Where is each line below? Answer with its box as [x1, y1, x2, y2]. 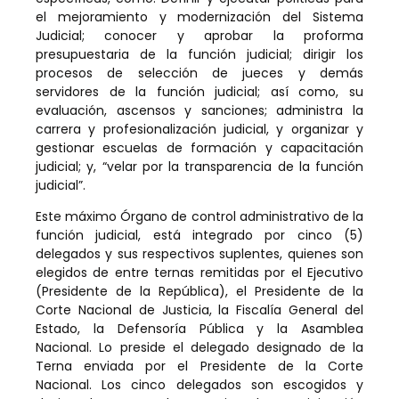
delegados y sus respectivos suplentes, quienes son [36, 245, 363, 264]
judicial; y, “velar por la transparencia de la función [36, 158, 363, 176]
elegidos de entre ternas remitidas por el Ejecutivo [36, 264, 363, 282]
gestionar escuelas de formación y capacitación [36, 139, 363, 158]
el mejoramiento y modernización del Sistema [36, 8, 363, 27]
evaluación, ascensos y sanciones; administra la [36, 102, 363, 120]
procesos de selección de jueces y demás [36, 64, 363, 83]
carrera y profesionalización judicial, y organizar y [36, 120, 363, 139]
